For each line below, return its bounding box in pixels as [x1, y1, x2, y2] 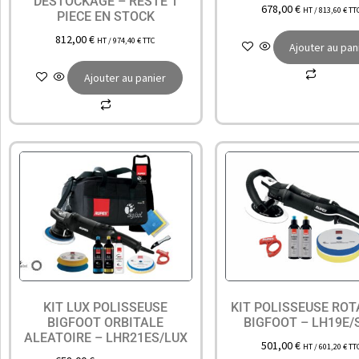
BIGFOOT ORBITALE [47, 314, 164, 330]
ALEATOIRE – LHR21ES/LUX [23, 329, 188, 345]
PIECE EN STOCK [56, 8, 155, 24]
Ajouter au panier [83, 70, 166, 85]
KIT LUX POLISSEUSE [43, 299, 168, 315]
